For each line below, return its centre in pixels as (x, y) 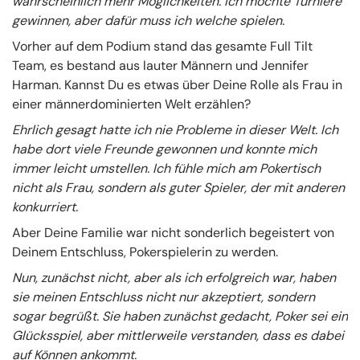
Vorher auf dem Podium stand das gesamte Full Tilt (162, 46)
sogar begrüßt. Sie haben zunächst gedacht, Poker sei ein (180, 316)
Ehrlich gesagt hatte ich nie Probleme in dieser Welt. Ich (175, 129)
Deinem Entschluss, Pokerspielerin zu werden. (145, 252)
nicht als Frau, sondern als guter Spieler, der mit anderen (178, 187)
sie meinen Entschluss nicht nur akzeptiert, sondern (164, 297)
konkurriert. (45, 207)
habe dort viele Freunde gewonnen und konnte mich (164, 149)
